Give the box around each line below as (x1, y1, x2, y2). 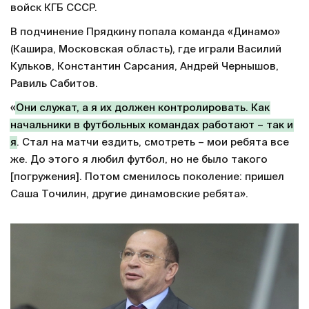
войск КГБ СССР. (10, 2, 97, 13)
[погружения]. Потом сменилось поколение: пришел (10, 171, 284, 182)
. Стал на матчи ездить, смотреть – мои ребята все (17, 137, 289, 148)
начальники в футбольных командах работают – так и (10, 119, 293, 130)
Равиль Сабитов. (10, 78, 98, 89)
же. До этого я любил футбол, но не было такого (10, 154, 268, 165)
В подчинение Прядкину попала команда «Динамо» (10, 26, 280, 37)
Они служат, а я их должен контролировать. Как (16, 102, 270, 113)
